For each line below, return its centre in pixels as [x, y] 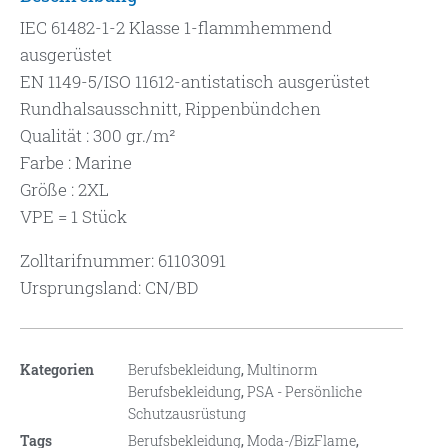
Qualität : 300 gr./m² [98, 136]
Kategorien [57, 370]
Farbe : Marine [76, 163]
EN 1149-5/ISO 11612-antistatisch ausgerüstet [195, 82]
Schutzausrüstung [187, 414]
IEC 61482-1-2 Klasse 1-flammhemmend [176, 28]
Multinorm [282, 370]
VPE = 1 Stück [73, 217]
